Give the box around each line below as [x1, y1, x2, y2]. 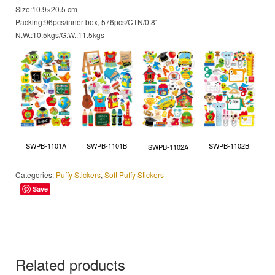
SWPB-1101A [25, 141, 66, 151]
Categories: [15, 169, 56, 180]
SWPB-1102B [209, 141, 250, 151]
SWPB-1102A [147, 141, 188, 152]
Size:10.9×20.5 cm [15, 4, 77, 15]
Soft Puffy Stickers [104, 169, 164, 180]
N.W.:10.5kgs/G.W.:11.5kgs [15, 29, 104, 41]
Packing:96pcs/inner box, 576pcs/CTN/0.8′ [15, 17, 157, 28]
